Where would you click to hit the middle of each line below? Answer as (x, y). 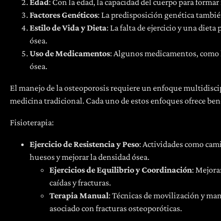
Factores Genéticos (64, 15)
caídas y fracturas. (80, 182)
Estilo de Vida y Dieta (68, 27)
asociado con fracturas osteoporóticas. (116, 208)
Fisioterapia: (32, 122)
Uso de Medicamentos (70, 53)
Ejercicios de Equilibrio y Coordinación (121, 169)
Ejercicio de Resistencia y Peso (84, 144)
